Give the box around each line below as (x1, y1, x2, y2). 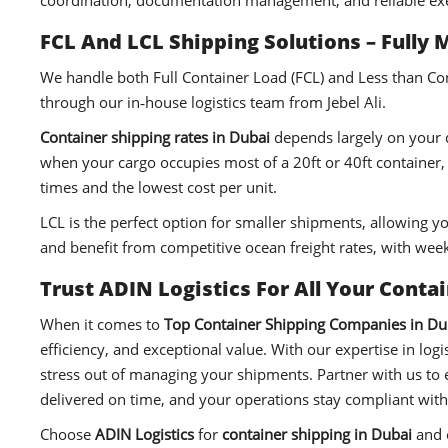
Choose (40, 424, 95, 445)
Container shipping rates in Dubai (40, 127, 270, 148)
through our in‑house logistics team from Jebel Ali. (40, 92, 386, 113)
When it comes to (40, 314, 164, 335)
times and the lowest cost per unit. (40, 177, 277, 198)
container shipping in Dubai (222, 424, 412, 445)
